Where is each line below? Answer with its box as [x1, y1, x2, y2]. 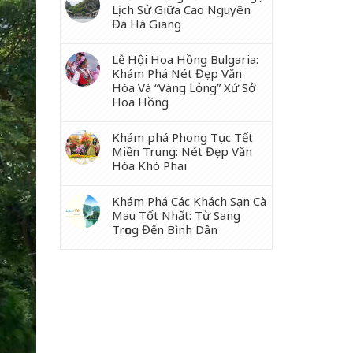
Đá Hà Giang [112, 16, 181, 32]
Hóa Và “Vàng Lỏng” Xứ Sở [112, 80, 255, 95]
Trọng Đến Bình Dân [112, 221, 217, 237]
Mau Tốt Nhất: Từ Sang [112, 207, 240, 223]
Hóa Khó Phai [112, 158, 187, 173]
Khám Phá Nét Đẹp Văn [112, 65, 242, 81]
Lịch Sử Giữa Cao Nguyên [112, 2, 251, 17]
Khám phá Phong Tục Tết [112, 129, 253, 145]
